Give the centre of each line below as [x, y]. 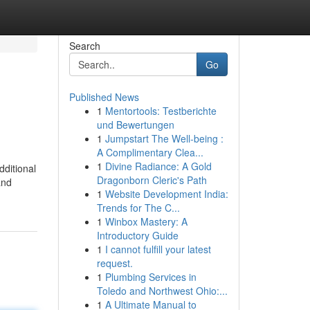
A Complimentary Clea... [150, 152]
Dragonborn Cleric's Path [152, 180]
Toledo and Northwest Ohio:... [162, 291]
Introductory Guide [137, 235]
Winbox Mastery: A [146, 221]
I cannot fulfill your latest [158, 249]
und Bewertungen [135, 125]
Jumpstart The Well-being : [164, 138]
